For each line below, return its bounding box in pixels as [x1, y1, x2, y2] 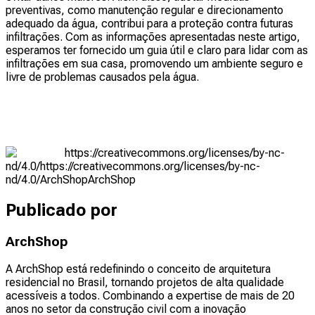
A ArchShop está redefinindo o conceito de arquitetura [6, 262, 271, 276]
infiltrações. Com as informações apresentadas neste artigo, [6, 30, 300, 44]
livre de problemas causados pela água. [6, 70, 199, 84]
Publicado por [6, 200, 117, 220]
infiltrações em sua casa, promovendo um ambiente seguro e [6, 56, 303, 70]
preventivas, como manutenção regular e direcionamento [6, 3, 283, 17]
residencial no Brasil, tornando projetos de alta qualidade [6, 276, 284, 290]
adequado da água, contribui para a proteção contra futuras [6, 16, 293, 30]
